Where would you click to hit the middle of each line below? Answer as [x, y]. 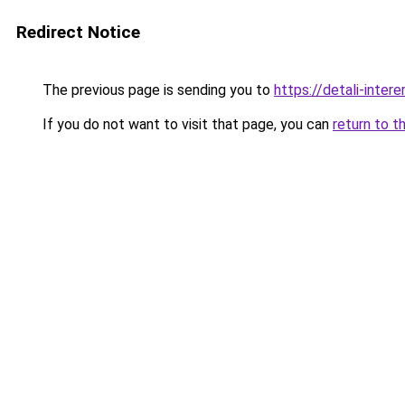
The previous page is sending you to [156, 90]
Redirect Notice [78, 32]
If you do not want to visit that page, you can [186, 124]
